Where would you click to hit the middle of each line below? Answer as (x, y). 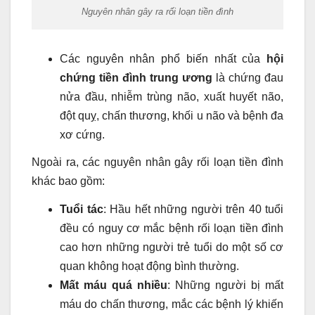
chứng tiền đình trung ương (136, 77)
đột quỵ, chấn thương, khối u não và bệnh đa (172, 115)
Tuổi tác (82, 210)
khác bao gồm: (68, 181)
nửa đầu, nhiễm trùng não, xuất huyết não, (172, 96)
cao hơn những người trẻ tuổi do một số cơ (172, 247)
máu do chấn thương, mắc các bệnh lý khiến (172, 304)
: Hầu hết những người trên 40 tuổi (193, 210)
